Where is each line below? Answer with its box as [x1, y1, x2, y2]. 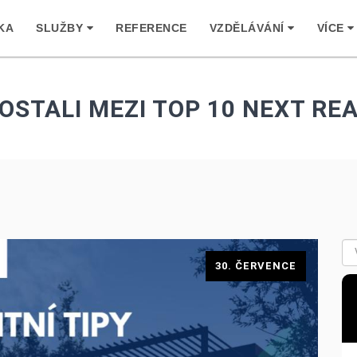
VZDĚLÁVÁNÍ [209, 22, 288, 34]
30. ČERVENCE [215, 260, 296, 272]
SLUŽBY [36, 22, 87, 34]
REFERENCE [116, 22, 187, 34]
